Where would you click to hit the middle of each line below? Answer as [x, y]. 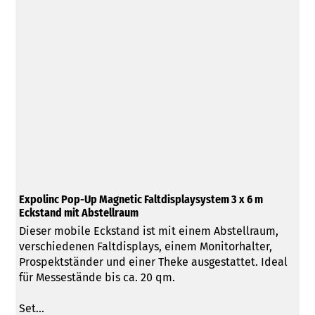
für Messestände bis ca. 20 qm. [97, 278]
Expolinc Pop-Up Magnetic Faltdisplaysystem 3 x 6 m [141, 200]
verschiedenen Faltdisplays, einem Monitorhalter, [145, 247]
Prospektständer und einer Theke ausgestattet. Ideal [153, 262]
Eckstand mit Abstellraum [78, 213]
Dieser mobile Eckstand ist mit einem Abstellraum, [148, 231]
